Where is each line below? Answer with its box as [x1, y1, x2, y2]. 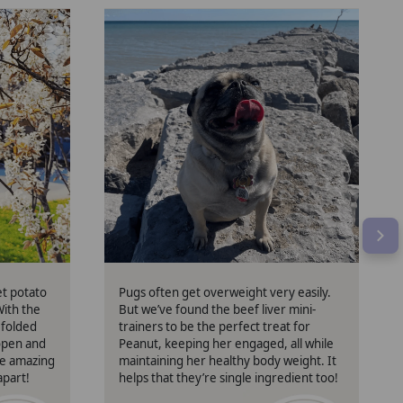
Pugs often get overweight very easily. [119, 284, 332, 301]
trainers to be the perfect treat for [119, 318, 311, 336]
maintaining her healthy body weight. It [119, 353, 337, 370]
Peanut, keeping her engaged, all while [119, 336, 335, 353]
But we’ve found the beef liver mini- [119, 301, 317, 318]
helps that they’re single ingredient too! [119, 370, 339, 387]
